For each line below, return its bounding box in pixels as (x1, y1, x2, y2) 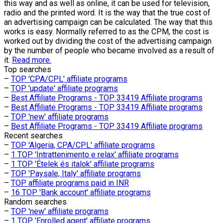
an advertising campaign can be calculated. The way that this (4, 17, 213, 27)
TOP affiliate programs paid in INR (11, 178, 129, 188)
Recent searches (4, 130, 63, 140)
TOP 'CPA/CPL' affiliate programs (11, 74, 127, 84)
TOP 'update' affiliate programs (11, 83, 118, 93)
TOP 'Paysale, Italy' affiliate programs (11, 168, 141, 178)
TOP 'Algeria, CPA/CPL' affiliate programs (11, 140, 155, 150)
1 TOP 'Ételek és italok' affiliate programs (11, 159, 154, 169)
